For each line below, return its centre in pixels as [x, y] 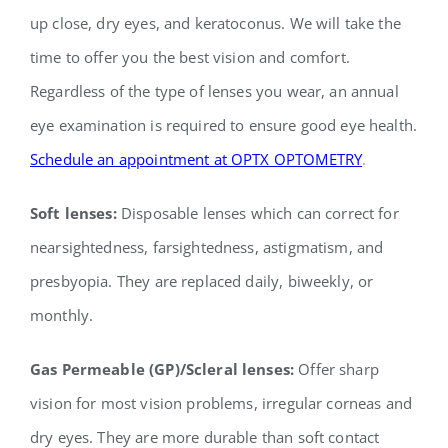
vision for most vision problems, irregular [178, 403]
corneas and [369, 403]
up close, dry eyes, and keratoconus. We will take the [215, 23]
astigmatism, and [323, 247]
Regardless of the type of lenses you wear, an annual [214, 91]
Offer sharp [336, 369]
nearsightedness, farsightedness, [146, 247]
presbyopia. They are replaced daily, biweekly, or [201, 281]
